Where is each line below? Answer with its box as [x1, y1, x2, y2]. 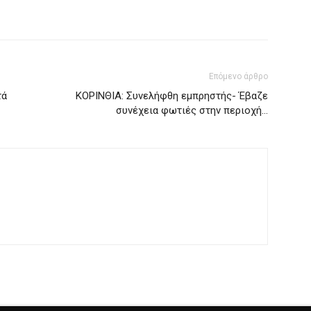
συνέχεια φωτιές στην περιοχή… [116, 104, 268, 117]
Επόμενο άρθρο [209, 72, 268, 81]
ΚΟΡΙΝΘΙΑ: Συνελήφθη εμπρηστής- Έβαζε [76, 90, 268, 102]
